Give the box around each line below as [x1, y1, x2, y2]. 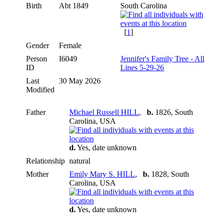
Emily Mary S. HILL [69, 169, 135, 178]
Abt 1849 [59, 1, 90, 10]
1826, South [153, 108, 193, 116]
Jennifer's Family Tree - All [120, 54, 204, 63]
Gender [26, 41, 49, 50]
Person [26, 54, 47, 63]
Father [26, 108, 46, 116]
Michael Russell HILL [69, 108, 139, 116]
